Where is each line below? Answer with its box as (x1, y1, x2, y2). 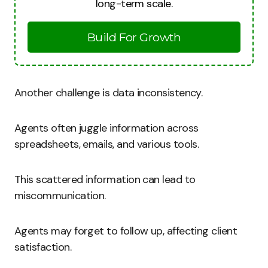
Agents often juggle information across (14, 121, 199, 135)
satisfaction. (14, 240, 71, 254)
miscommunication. (14, 188, 106, 203)
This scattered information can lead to (14, 172, 196, 187)
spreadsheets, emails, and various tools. (14, 137, 199, 151)
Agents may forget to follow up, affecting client (14, 224, 237, 238)
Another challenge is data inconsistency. (14, 86, 203, 100)
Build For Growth (87, 30, 181, 44)
